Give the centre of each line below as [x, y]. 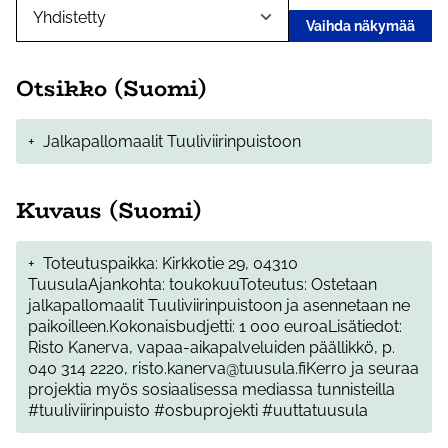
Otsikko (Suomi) [111, 88]
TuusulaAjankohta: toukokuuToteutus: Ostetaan [202, 285]
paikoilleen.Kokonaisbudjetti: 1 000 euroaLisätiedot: [215, 327]
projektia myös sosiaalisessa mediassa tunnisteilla [211, 390]
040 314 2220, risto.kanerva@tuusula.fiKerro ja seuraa [223, 369]
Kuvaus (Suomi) [109, 210]
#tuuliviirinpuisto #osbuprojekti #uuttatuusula [198, 411]
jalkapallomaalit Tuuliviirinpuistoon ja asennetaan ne [219, 306]
